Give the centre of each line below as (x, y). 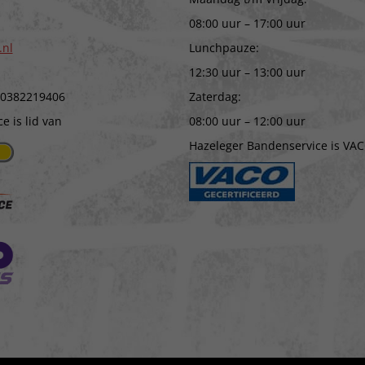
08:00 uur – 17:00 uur (247, 23)
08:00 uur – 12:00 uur (247, 121)
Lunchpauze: (224, 47)
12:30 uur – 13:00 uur (247, 72)
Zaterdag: (215, 96)
